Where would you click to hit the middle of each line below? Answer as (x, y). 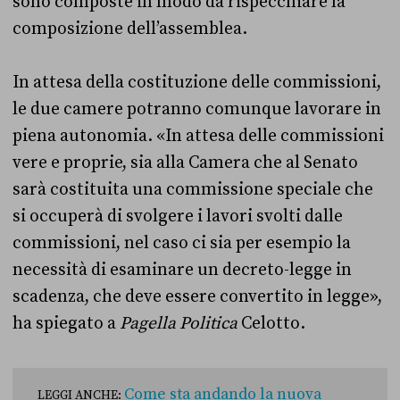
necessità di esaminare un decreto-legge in (182, 270)
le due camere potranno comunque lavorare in (197, 109)
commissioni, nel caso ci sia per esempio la (182, 243)
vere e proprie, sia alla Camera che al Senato (185, 163)
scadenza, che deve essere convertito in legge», (197, 297)
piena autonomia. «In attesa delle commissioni (198, 136)
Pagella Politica (179, 324)
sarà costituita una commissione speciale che (193, 190)
